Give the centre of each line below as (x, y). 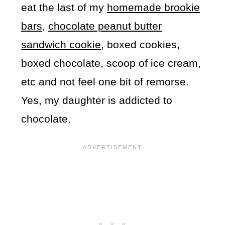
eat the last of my (64, 8)
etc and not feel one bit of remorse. (105, 82)
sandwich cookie (61, 45)
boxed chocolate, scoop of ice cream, (111, 63)
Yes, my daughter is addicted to (97, 100)
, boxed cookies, (141, 45)
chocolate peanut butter (105, 26)
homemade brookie (154, 8)
